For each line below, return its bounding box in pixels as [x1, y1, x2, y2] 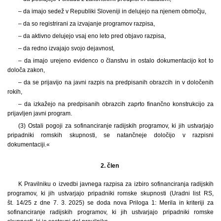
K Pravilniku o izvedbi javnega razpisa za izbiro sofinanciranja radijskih [18, 180, 214, 187]
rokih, [7, 88, 22, 95]
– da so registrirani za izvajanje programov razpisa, [18, 20, 155, 27]
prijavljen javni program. [7, 110, 72, 117]
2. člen [101, 162, 120, 169]
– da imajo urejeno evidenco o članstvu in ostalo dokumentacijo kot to [18, 57, 214, 64]
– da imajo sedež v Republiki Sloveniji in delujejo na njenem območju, [18, 7, 206, 15]
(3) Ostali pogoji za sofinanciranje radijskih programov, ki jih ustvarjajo [18, 122, 214, 129]
